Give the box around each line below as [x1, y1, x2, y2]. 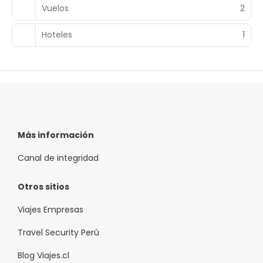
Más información [18, 129, 94, 141]
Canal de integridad [18, 151, 99, 164]
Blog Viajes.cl [18, 249, 69, 261]
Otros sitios [18, 180, 69, 193]
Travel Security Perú [18, 226, 99, 238]
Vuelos [42, 2, 69, 15]
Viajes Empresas [18, 203, 83, 215]
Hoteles [42, 29, 72, 41]
